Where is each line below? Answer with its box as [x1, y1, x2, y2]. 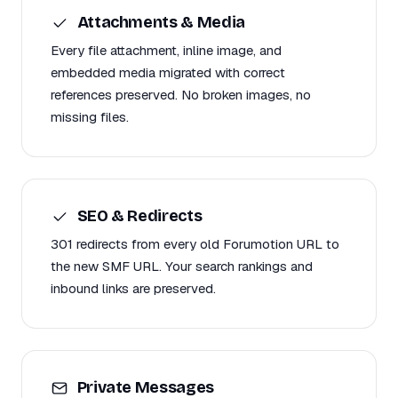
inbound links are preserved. [51, 280, 216, 298]
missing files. [51, 107, 129, 125]
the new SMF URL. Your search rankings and [51, 258, 313, 275]
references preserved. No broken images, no [51, 85, 311, 103]
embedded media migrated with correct [51, 63, 285, 81]
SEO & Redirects [74, 205, 203, 226]
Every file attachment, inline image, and [51, 41, 282, 59]
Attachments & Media [74, 12, 245, 32]
